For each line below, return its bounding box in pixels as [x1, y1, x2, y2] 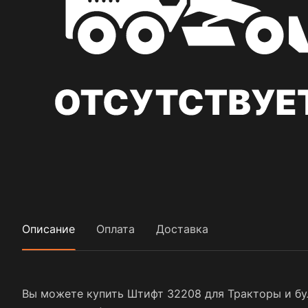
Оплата [96, 221, 135, 236]
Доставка [156, 221, 208, 236]
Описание [22, 221, 75, 236]
